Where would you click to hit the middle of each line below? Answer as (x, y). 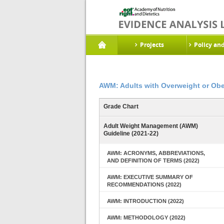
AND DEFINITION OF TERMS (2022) (153, 160)
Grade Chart (121, 106)
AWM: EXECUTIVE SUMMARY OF (150, 177)
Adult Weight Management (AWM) (151, 126)
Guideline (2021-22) (131, 133)
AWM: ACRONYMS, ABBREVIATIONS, (156, 153)
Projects (152, 45)
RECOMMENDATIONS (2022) (144, 184)
